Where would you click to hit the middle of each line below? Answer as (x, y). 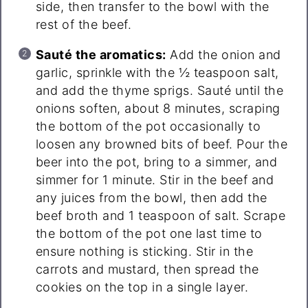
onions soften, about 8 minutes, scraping (158, 109)
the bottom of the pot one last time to (149, 234)
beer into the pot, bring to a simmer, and (156, 162)
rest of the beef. (84, 25)
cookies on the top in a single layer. (142, 287)
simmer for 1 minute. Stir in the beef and (155, 180)
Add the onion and (223, 55)
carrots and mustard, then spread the (147, 269)
